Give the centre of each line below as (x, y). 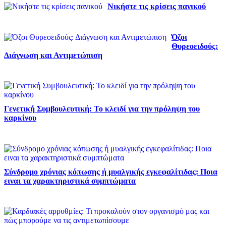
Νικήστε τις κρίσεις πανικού (157, 7)
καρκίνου (20, 118)
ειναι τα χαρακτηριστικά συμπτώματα (70, 181)
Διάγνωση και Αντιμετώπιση (53, 55)
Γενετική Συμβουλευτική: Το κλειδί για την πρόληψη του (102, 109)
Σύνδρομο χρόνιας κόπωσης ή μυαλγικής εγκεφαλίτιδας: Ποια (111, 172)
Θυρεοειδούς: (195, 46)
